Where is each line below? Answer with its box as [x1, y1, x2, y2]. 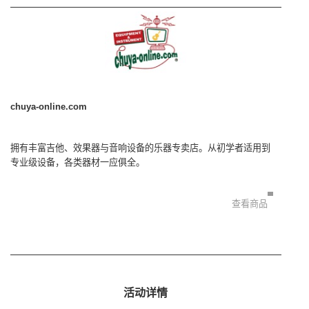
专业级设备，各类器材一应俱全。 [10, 157, 145, 168]
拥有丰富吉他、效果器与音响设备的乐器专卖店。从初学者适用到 [10, 143, 270, 154]
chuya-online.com [10, 101, 87, 112]
